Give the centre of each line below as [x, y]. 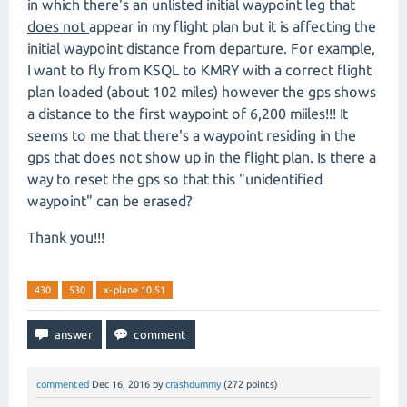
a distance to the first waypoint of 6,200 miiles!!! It [188, 114]
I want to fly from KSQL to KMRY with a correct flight [199, 70]
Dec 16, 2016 [121, 384]
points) [261, 384]
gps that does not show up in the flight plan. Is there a [202, 157]
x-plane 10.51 [134, 290]
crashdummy [193, 384]
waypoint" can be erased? [109, 201]
